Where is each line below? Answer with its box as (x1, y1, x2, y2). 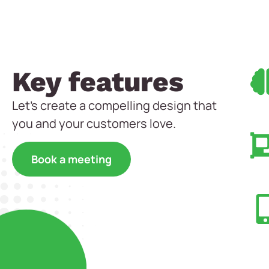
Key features (12, 65, 184, 98)
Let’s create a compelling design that (12, 97, 217, 114)
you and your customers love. (12, 115, 176, 132)
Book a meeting (31, 151, 112, 166)
